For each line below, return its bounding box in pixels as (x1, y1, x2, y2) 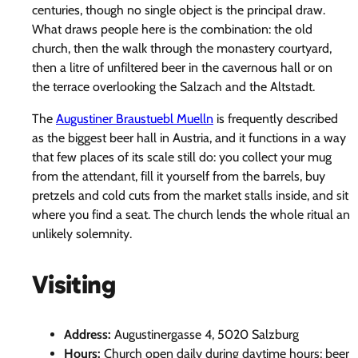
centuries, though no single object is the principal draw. (32, 2, 325, 18)
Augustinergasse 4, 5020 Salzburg (111, 327, 299, 343)
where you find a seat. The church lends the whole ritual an (32, 207, 350, 222)
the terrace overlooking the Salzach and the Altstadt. (32, 79, 315, 94)
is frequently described (213, 111, 338, 126)
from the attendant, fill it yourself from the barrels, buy (32, 169, 325, 184)
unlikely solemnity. (32, 226, 132, 241)
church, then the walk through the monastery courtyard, (32, 41, 332, 56)
